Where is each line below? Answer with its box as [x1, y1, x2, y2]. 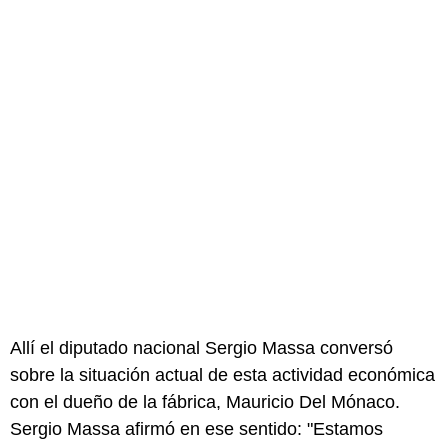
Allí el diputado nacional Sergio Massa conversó [10, 337, 393, 358]
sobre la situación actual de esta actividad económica [10, 364, 435, 385]
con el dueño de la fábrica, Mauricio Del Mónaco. [10, 391, 400, 412]
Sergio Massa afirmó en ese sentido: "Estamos [10, 418, 383, 439]
